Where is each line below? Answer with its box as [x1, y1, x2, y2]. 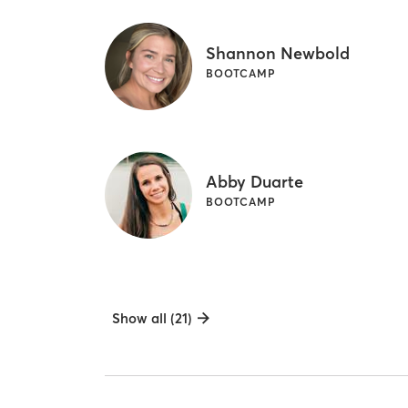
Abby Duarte [206, 170, 304, 192]
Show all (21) [112, 310, 193, 328]
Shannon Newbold [206, 42, 351, 64]
